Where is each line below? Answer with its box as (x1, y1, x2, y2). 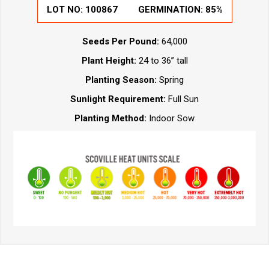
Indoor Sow (149, 112, 195, 124)
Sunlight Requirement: (70, 93, 168, 104)
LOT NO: (46, 4, 85, 15)
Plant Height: (81, 55, 136, 66)
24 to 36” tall (136, 55, 188, 66)
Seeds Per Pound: (82, 35, 159, 47)
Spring (157, 74, 184, 85)
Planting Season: (85, 74, 157, 85)
